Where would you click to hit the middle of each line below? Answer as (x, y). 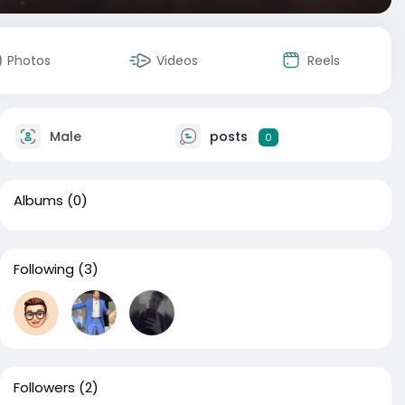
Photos (29, 61)
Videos (177, 61)
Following (44, 269)
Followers (44, 387)
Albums (38, 200)
